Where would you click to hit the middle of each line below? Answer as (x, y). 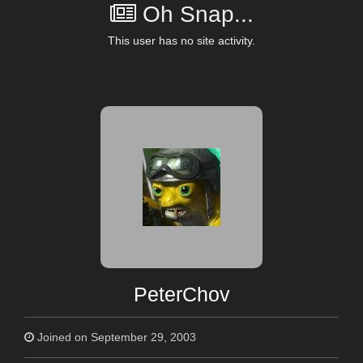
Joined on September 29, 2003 (115, 337)
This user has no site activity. (181, 40)
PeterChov (181, 294)
